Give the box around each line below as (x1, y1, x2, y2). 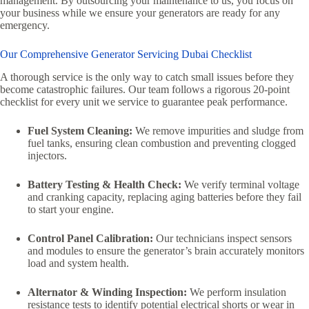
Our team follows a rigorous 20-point (126, 83, 290, 95)
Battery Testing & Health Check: (28, 178, 181, 190)
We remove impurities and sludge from (132, 124, 303, 137)
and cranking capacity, (28, 190, 125, 203)
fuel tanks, (28, 137, 72, 149)
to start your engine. (28, 203, 114, 215)
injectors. (28, 149, 67, 161)
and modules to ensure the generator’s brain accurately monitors (28, 244, 304, 257)
